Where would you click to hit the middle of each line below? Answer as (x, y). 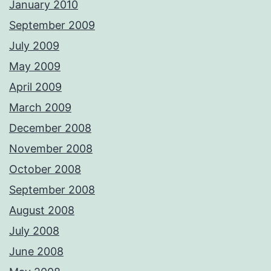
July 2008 (34, 231)
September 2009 (52, 25)
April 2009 (35, 87)
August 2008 (42, 211)
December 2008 (50, 128)
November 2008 (51, 149)
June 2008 (36, 252)
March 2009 (40, 108)
